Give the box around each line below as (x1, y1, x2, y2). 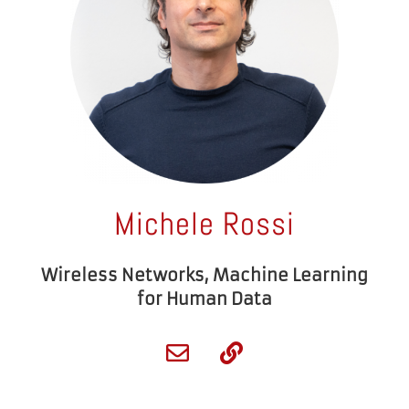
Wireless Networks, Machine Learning (41, 265, 368, 287)
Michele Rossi (114, 204, 295, 245)
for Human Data (137, 288, 272, 310)
